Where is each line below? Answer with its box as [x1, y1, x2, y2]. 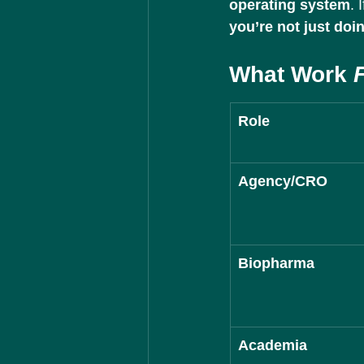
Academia [238, 337, 307, 353]
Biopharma [238, 255, 314, 271]
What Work [229, 62, 353, 87]
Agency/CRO [238, 173, 327, 189]
